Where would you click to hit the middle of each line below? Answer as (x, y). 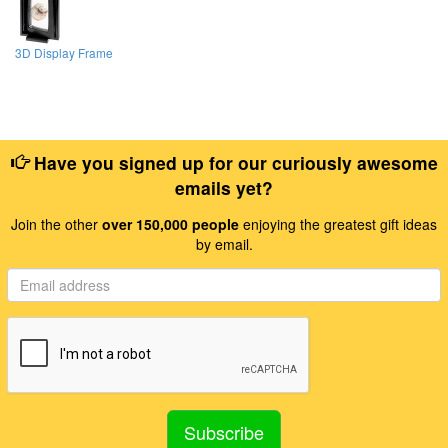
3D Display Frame (64, 52)
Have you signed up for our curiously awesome (233, 163)
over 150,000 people (170, 224)
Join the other (56, 224)
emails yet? (224, 188)
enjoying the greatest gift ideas (338, 224)
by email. (224, 244)
